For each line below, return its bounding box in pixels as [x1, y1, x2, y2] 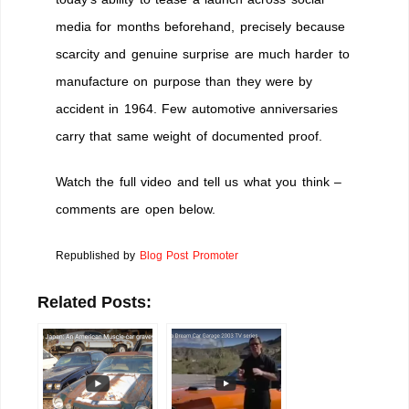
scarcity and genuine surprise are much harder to [56, 46, 350, 61]
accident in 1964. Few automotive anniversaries [56, 100, 338, 116]
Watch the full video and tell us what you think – [56, 173, 341, 189]
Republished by [56, 248, 140, 261]
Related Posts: [37, 292, 152, 311]
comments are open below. [56, 201, 216, 216]
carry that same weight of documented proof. [56, 128, 323, 143]
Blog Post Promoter [139, 248, 238, 261]
